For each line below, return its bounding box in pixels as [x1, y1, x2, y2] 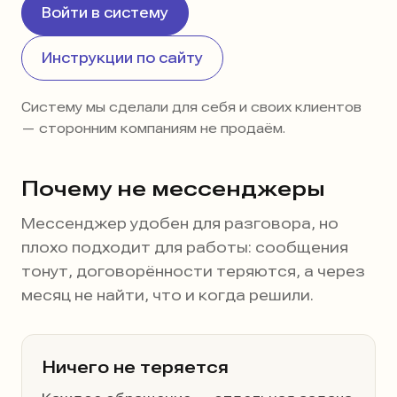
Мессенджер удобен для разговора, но [21, 214, 339, 232]
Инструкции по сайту [42, 50, 203, 66]
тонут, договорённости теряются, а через [21, 262, 365, 280]
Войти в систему [42, 4, 168, 21]
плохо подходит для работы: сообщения [21, 238, 348, 256]
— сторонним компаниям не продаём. [21, 121, 285, 136]
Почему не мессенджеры [21, 176, 325, 201]
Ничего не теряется [42, 357, 229, 378]
